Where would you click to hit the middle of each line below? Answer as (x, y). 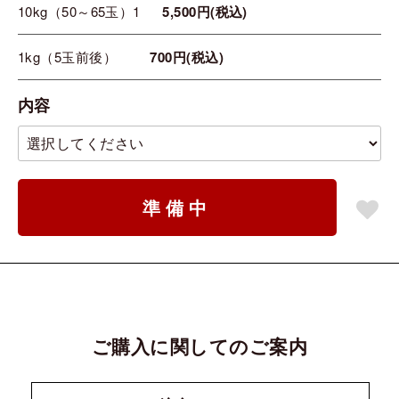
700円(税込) (187, 57)
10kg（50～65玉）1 (79, 12)
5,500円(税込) (205, 12)
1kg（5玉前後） (68, 57)
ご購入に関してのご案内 (199, 346)
